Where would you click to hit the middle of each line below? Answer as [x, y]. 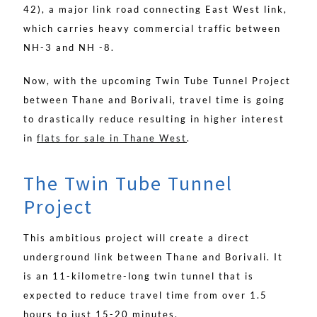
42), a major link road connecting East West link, [155, 10]
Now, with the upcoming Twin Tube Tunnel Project [157, 81]
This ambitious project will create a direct [137, 238]
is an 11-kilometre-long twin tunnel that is [139, 276]
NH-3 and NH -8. [69, 48]
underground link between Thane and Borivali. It [153, 257]
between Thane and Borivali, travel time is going [154, 100]
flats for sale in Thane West [112, 138]
